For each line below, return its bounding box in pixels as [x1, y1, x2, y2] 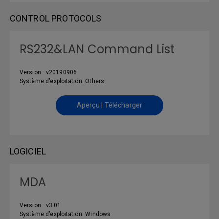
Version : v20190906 [20, 69, 77, 76]
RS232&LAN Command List [20, 41, 175, 57]
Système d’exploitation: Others [20, 78, 104, 85]
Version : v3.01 [20, 202, 61, 209]
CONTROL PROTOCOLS [10, 13, 102, 23]
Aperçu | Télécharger [77, 101, 142, 109]
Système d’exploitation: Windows [20, 211, 111, 218]
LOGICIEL [10, 146, 46, 156]
